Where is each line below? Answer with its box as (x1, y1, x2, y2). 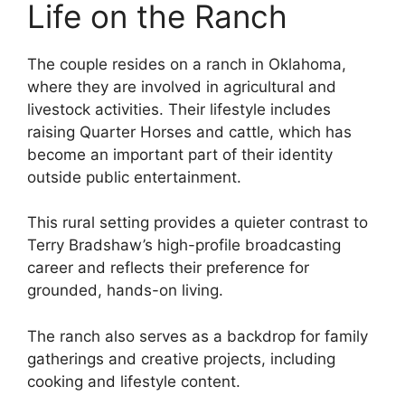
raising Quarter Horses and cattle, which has (27, 122, 352, 141)
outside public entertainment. (27, 167, 241, 186)
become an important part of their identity (27, 145, 333, 164)
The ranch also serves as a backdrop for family (27, 326, 368, 345)
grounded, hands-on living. (27, 281, 223, 300)
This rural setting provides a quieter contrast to (27, 213, 368, 232)
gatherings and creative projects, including (27, 349, 335, 368)
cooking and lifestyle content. (27, 372, 240, 391)
